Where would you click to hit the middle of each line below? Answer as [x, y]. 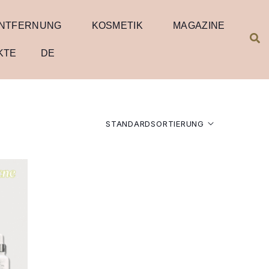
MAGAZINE [199, 26]
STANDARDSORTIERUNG [155, 124]
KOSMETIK [117, 26]
